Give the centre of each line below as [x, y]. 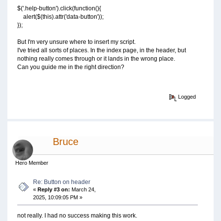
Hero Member [32, 163]
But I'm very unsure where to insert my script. [76, 42]
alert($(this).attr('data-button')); [60, 17]
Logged [186, 97]
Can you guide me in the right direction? [71, 67]
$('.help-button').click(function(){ [59, 9]
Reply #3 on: [54, 189]
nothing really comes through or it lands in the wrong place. [96, 59]
